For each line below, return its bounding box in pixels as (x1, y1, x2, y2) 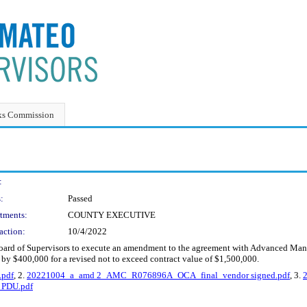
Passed (68, 193, 93, 204)
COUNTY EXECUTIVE (68, 210, 156, 220)
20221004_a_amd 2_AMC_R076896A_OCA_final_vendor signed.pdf (27, 270, 290, 280)
